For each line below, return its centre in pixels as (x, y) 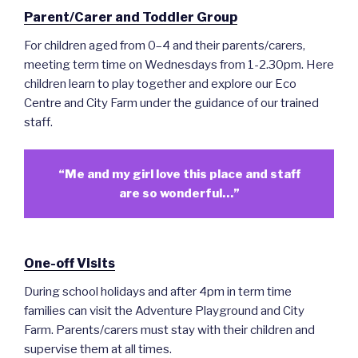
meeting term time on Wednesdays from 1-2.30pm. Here (179, 64)
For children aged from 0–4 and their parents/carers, (165, 45)
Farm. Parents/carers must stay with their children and (169, 330)
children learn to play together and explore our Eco (160, 84)
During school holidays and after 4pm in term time (158, 292)
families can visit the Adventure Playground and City (164, 311)
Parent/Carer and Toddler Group (131, 17)
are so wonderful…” (179, 193)
